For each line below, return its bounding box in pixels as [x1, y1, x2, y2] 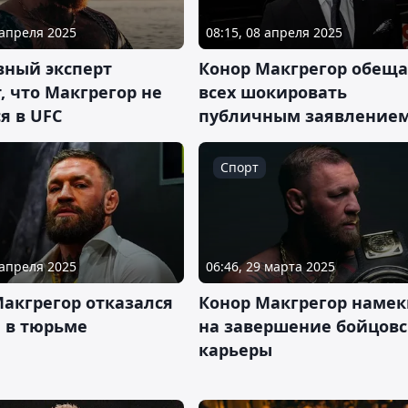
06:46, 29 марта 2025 [206, 257, 335, 275]
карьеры [199, 338, 272, 361]
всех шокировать [199, 80, 347, 103]
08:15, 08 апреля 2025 [206, 23, 342, 41]
